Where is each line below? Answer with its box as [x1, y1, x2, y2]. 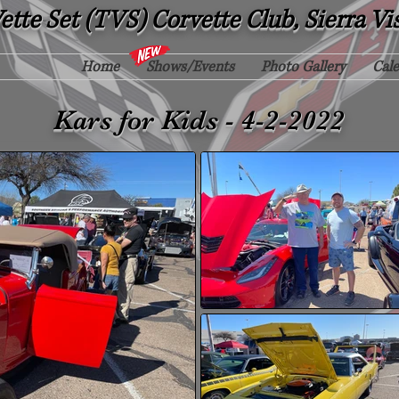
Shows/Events [146, 57, 234, 77]
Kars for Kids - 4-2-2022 [53, 104, 345, 136]
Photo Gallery [261, 57, 346, 77]
